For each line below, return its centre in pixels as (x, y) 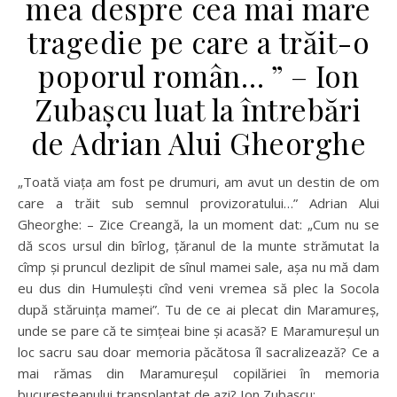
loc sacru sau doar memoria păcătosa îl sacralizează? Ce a (198, 352)
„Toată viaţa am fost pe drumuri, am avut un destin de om (25, 182)
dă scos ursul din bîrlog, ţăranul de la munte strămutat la (198, 246)
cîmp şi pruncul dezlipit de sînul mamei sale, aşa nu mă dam (198, 267)
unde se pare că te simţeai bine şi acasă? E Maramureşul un (198, 331)
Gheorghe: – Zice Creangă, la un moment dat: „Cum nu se (198, 225)
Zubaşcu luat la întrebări (198, 109)
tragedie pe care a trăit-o (198, 42)
